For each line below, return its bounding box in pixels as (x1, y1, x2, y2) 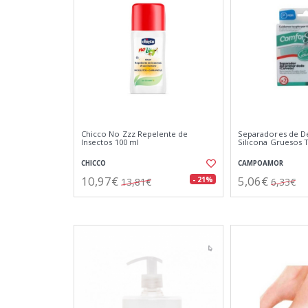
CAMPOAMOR (238, 159, 283, 168)
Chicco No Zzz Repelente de (81, 129, 188, 139)
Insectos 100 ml (81, 137, 139, 147)
